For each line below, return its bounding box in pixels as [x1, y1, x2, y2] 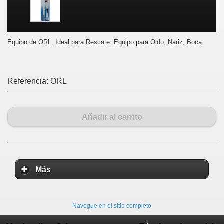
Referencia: [7, 77, 50, 85]
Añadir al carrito [81, 112, 142, 121]
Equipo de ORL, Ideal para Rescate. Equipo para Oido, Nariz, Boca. [7, 38, 204, 46]
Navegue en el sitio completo [72, 202, 151, 210]
